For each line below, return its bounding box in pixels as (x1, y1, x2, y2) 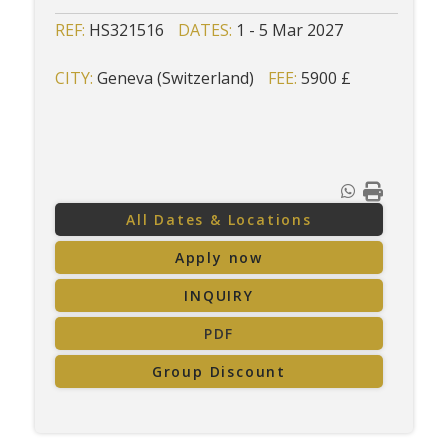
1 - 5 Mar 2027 (236, 19, 343, 41)
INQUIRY (184, 286, 254, 305)
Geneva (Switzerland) (97, 67, 254, 89)
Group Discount (151, 362, 287, 381)
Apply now (174, 248, 264, 267)
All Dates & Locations (126, 210, 312, 229)
